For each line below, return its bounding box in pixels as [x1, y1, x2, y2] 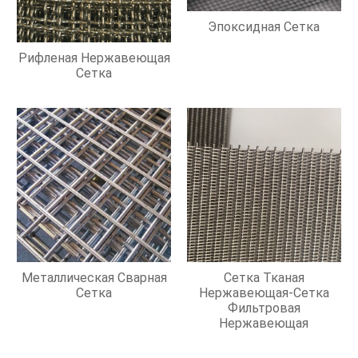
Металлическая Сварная [21, 269, 167, 285]
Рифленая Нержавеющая [18, 50, 170, 66]
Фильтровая [227, 300, 300, 316]
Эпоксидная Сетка [208, 18, 320, 34]
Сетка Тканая [223, 269, 304, 285]
